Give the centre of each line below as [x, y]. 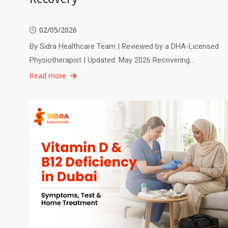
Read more [48, 76]
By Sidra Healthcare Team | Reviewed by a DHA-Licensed [124, 47]
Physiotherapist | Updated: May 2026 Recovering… [112, 60]
